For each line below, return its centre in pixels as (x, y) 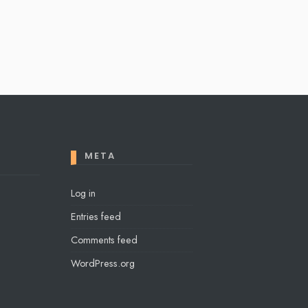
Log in (83, 193)
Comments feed (104, 240)
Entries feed (96, 216)
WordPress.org (102, 263)
